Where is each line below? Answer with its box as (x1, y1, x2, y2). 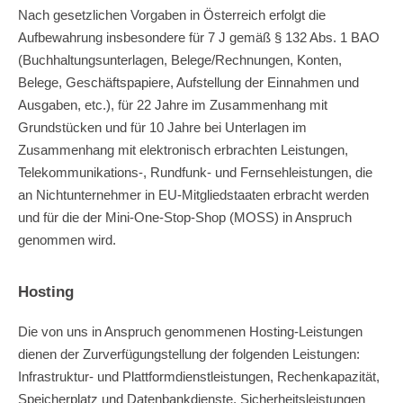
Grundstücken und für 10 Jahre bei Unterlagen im (18, 119, 307, 135)
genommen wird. (18, 231, 116, 247)
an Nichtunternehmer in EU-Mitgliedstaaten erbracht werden (18, 186, 369, 202)
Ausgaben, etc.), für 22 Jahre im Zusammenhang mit (18, 96, 327, 112)
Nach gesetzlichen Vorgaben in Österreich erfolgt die (18, 6, 326, 22)
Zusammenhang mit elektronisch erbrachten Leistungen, (18, 141, 348, 157)
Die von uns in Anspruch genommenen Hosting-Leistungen (18, 323, 363, 339)
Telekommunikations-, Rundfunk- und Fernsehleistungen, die (18, 164, 372, 180)
